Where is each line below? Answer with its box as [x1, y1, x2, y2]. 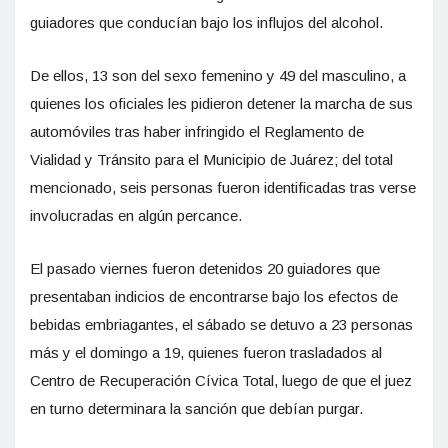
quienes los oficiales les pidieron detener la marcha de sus [30, 95, 413, 113]
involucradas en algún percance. [30, 207, 242, 225]
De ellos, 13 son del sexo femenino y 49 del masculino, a [30, 67, 406, 85]
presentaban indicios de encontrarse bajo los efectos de [30, 288, 398, 306]
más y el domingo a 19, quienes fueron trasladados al [30, 344, 382, 362]
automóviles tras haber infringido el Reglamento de [30, 123, 364, 141]
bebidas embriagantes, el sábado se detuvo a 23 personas [30, 316, 413, 334]
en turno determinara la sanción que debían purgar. [30, 400, 363, 418]
